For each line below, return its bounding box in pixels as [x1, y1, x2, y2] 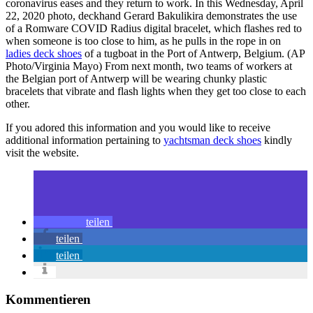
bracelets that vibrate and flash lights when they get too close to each [6, 85, 306, 97]
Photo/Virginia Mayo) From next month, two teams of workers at [6, 59, 292, 72]
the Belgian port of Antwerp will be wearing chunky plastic [6, 72, 267, 85]
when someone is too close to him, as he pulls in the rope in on [6, 34, 281, 47]
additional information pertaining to [6, 133, 163, 146]
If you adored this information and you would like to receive [6, 121, 270, 133]
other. [6, 97, 30, 110]
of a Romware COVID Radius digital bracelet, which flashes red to [6, 22, 302, 34]
